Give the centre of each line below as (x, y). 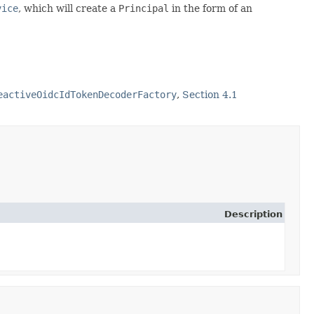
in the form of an (211, 8)
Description (253, 214)
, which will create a (68, 8)
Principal (144, 8)
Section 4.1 (210, 94)
